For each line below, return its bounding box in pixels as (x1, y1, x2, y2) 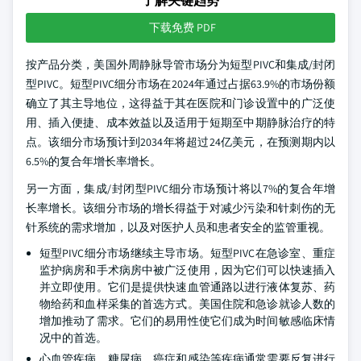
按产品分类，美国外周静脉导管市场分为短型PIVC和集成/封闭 (26, 57, 335, 72)
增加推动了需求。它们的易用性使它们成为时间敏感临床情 (39, 313, 335, 328)
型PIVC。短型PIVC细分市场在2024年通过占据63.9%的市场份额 (26, 77, 335, 91)
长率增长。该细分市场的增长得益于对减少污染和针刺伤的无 (26, 201, 335, 215)
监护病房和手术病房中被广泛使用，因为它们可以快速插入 (39, 263, 335, 277)
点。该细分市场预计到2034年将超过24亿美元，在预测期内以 (26, 135, 335, 149)
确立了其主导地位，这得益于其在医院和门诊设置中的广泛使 (26, 96, 335, 110)
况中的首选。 (39, 330, 107, 345)
